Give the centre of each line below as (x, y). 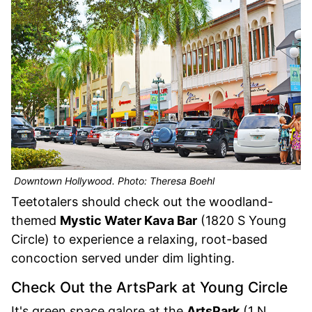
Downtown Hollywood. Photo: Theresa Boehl (113, 180)
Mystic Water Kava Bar (128, 220)
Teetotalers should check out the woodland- (142, 201)
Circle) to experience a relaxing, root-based (139, 239)
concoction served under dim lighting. (123, 258)
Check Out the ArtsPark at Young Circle (149, 287)
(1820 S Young (242, 220)
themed (36, 220)
